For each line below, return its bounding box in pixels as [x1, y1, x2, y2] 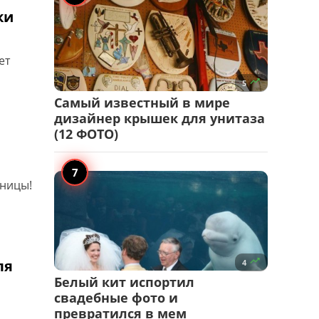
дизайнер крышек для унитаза [54, 110, 265, 127]
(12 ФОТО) [54, 125, 118, 143]
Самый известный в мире [54, 94, 230, 112]
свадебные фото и [54, 289, 178, 307]
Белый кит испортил [54, 273, 194, 291]
